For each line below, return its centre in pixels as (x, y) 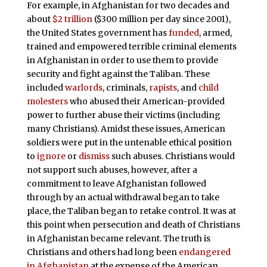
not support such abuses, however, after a (112, 170)
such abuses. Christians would (172, 156)
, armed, (215, 32)
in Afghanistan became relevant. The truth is (118, 238)
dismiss (94, 156)
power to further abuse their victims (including (123, 115)
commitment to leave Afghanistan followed (116, 183)
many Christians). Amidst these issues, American (126, 128)
